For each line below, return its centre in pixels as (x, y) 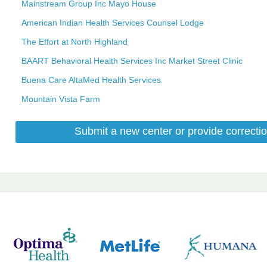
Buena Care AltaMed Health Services (91, 80)
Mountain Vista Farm (61, 99)
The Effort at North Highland (74, 41)
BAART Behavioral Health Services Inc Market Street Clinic (132, 60)
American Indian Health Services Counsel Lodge (113, 22)
